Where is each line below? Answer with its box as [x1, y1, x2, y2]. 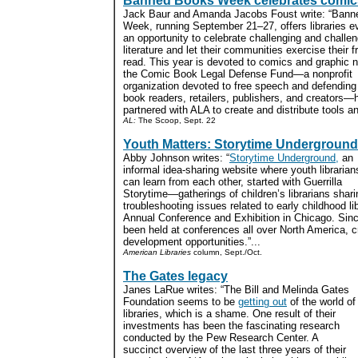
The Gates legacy [123, 269, 228, 283]
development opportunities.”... [123, 236, 261, 248]
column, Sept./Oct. [191, 248, 262, 257]
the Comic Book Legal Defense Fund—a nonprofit [123, 68, 352, 80]
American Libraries [123, 248, 191, 257]
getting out [238, 296, 287, 308]
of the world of [287, 296, 356, 308]
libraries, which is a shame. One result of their [123, 308, 336, 320]
